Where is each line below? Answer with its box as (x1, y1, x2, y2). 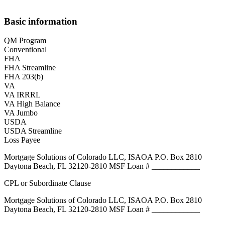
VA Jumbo (4, 108, 38, 118)
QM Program (4, 36, 46, 45)
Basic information (4, 16, 77, 27)
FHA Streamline (4, 63, 56, 72)
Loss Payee (4, 136, 40, 145)
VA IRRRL (4, 90, 41, 99)
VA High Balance (4, 99, 60, 108)
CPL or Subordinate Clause (4, 179, 91, 188)
